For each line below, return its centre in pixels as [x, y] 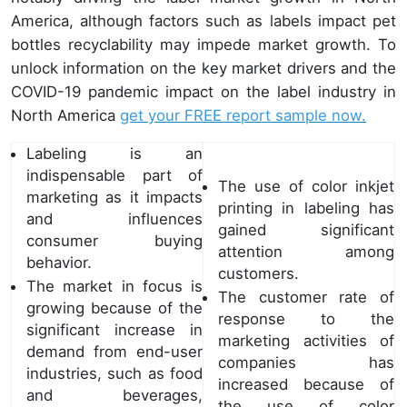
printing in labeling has [306, 208]
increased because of [306, 384]
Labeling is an [114, 154]
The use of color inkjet [306, 186]
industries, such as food [114, 373]
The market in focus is [114, 286]
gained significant [306, 230]
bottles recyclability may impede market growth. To [203, 45]
